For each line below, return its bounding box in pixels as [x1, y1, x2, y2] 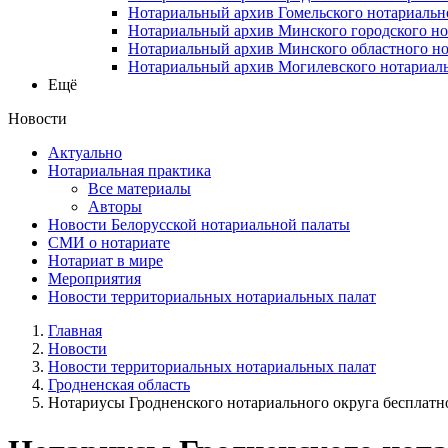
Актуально [48, 143, 122, 161]
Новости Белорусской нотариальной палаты [48, 215, 350, 233]
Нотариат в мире [48, 251, 163, 269]
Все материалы [88, 179, 191, 197]
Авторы [88, 197, 142, 215]
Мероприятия [48, 269, 141, 287]
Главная [48, 321, 102, 339]
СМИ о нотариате [48, 233, 170, 251]
